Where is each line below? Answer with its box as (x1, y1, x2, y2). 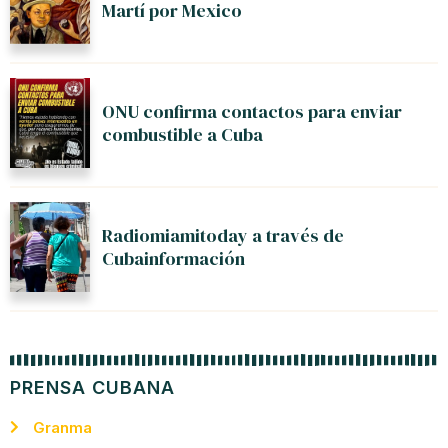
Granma (32, 417, 92, 437)
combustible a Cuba (102, 121, 263, 147)
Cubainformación (102, 245, 245, 271)
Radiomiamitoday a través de (102, 222, 344, 248)
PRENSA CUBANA (10, 376, 175, 398)
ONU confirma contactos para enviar (102, 98, 402, 124)
